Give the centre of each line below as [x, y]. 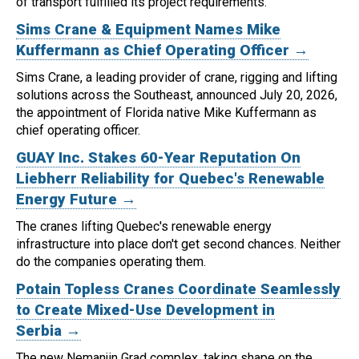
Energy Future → [76, 200]
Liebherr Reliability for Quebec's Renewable [170, 179]
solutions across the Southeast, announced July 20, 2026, [177, 95]
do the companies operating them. [111, 262]
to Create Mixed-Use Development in [145, 311]
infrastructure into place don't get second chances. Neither [178, 244]
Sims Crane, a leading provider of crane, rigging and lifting [177, 78]
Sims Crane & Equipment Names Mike [148, 30]
